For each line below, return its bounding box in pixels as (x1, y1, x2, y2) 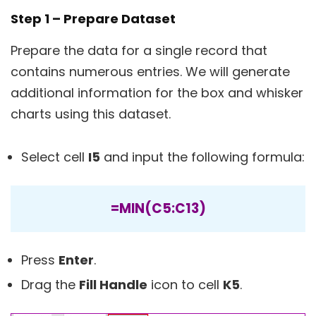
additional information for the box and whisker (11, 83, 303, 102)
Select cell (21, 147, 88, 166)
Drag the (21, 275, 79, 293)
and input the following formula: (100, 147, 305, 166)
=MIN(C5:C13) (110, 198, 206, 218)
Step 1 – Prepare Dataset (11, 9, 176, 28)
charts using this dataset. (11, 104, 171, 123)
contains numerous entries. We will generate (11, 62, 290, 80)
